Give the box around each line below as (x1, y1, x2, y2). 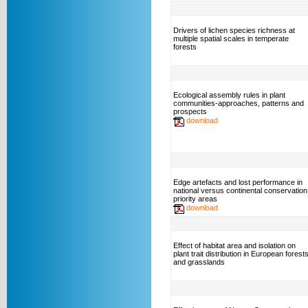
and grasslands (173, 258, 225, 266)
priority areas (173, 195, 217, 203)
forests (173, 43, 197, 51)
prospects (173, 107, 207, 115)
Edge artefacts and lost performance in (173, 178, 302, 186)
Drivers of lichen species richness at (173, 26, 295, 34)
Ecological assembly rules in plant (173, 91, 285, 99)
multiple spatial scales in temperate (173, 34, 289, 43)
